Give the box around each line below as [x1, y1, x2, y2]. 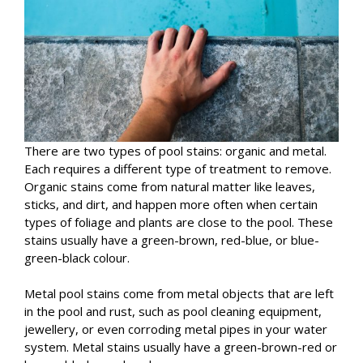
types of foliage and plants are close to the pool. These [24, 214, 333, 231]
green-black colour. [24, 250, 130, 267]
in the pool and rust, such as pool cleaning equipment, [24, 303, 322, 320]
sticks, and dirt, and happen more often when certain [24, 196, 318, 213]
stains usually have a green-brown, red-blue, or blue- [24, 232, 319, 249]
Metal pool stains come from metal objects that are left [24, 285, 334, 302]
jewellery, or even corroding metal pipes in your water [24, 321, 327, 338]
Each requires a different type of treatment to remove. [24, 160, 331, 177]
